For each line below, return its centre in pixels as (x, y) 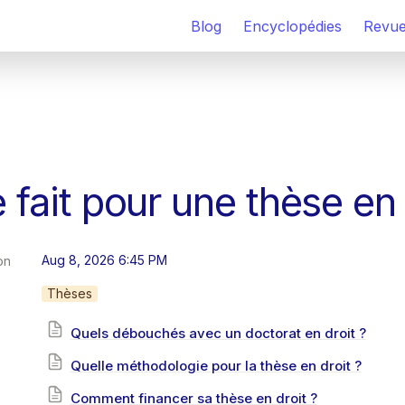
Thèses (70, 293)
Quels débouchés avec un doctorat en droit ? (218, 333)
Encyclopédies (292, 26)
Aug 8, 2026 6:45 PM (104, 260)
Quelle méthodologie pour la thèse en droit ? (216, 366)
